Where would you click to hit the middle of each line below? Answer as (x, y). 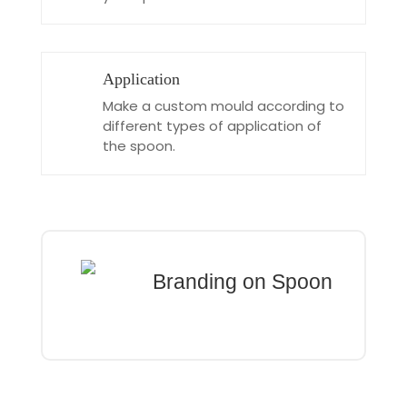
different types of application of (212, 125)
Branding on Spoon (242, 281)
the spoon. (139, 145)
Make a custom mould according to (223, 105)
